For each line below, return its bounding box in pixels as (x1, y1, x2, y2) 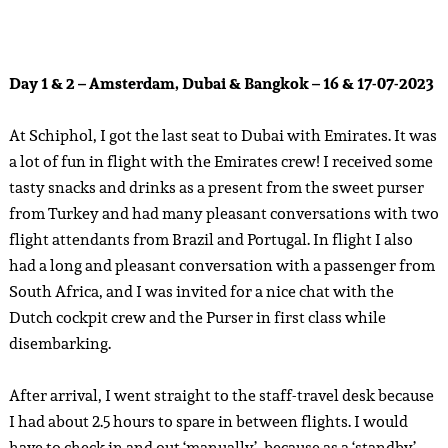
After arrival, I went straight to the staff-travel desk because (8, 382, 434, 408)
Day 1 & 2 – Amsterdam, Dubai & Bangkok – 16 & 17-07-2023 (8, 70, 434, 96)
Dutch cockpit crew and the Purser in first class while (8, 304, 386, 330)
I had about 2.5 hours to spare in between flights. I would (8, 408, 408, 434)
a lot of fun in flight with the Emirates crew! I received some (8, 148, 433, 174)
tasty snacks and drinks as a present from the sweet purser (8, 174, 424, 200)
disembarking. (8, 330, 111, 356)
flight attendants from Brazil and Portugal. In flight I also (8, 226, 413, 252)
